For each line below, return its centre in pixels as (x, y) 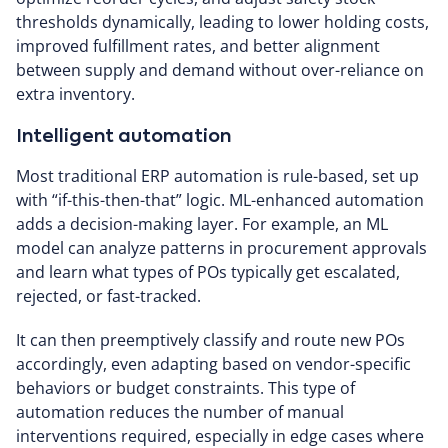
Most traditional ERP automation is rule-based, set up (217, 175)
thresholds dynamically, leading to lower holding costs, (222, 21)
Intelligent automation (123, 136)
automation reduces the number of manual (180, 411)
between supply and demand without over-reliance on (220, 69)
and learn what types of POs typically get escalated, (208, 271)
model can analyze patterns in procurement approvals (221, 247)
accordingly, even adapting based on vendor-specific (213, 363)
